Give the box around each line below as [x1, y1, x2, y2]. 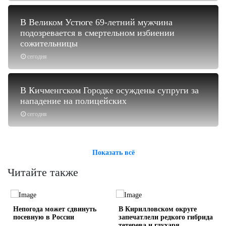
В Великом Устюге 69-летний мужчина [20, 17, 173, 27]
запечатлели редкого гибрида [118, 213, 213, 221]
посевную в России [13, 213, 74, 221]
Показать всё [92, 148, 135, 156]
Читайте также [8, 165, 78, 179]
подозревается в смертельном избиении [20, 27, 175, 38]
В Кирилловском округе [118, 205, 197, 213]
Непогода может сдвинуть [13, 205, 96, 213]
